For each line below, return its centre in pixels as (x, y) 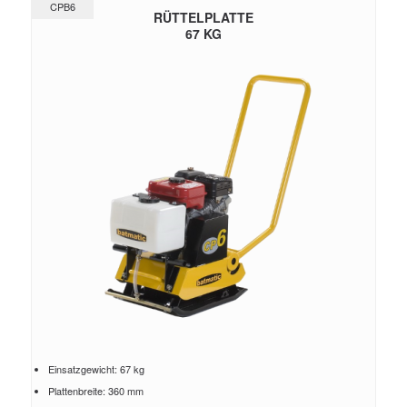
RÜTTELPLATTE (203, 17)
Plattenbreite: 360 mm (95, 391)
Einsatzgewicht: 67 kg (96, 369)
